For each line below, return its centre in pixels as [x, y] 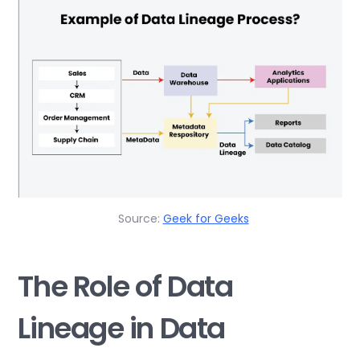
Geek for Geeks [206, 218]
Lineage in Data [121, 328]
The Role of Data [125, 286]
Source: [140, 218]
